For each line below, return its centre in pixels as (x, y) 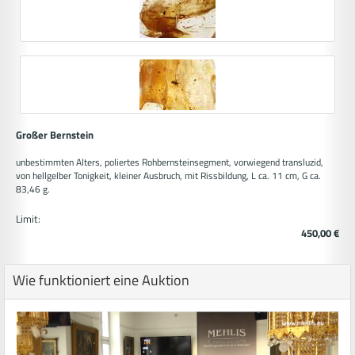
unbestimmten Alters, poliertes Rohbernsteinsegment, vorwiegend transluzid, (170, 162)
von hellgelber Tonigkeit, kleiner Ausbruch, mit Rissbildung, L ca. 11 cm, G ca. (168, 176)
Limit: (28, 219)
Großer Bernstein (55, 135)
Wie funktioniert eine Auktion (101, 281)
